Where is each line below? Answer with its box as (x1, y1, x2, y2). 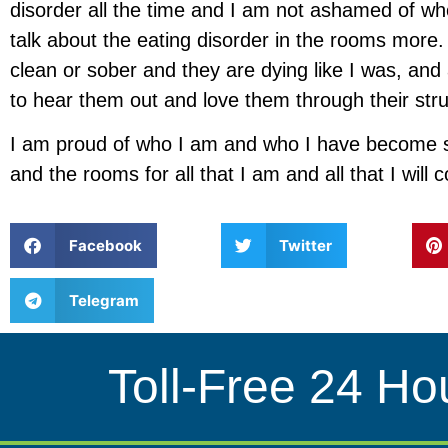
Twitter (279, 235, 333, 255)
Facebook (68, 235, 142, 255)
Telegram (68, 290, 139, 310)
